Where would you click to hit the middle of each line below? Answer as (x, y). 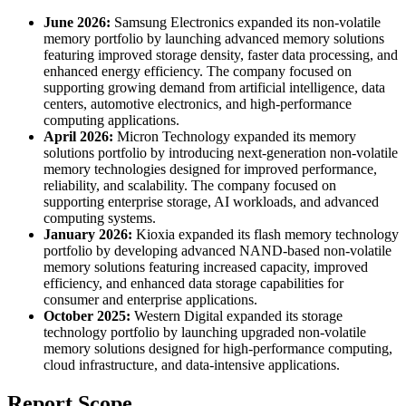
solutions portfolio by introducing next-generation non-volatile (221, 152)
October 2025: (87, 315)
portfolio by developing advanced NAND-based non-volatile (217, 250)
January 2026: (88, 234)
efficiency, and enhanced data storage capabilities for (193, 283)
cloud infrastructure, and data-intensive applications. (192, 364)
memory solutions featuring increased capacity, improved (206, 266)
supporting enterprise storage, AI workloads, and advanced (211, 201)
